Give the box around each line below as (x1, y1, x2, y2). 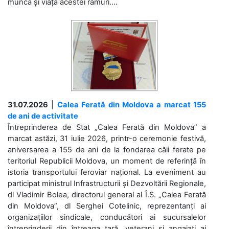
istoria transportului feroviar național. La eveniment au (8, 167, 206, 177)
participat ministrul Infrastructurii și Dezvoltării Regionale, (8, 178, 206, 188)
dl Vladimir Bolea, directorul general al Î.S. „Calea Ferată (8, 190, 206, 199)
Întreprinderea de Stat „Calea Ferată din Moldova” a (8, 122, 206, 132)
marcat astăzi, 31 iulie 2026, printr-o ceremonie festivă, (8, 133, 206, 143)
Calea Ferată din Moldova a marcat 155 (57, 100, 206, 109)
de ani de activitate (8, 111, 78, 121)
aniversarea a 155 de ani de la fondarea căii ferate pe (8, 145, 206, 154)
